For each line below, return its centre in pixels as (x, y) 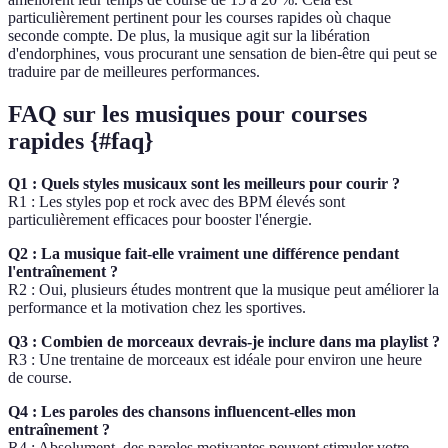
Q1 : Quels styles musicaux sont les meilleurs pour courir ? (204, 184)
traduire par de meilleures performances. (134, 72)
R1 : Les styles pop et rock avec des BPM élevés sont (176, 202)
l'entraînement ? (63, 272)
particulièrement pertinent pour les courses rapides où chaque (199, 18)
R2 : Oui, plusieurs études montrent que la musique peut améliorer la (223, 290)
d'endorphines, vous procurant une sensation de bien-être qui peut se (222, 54)
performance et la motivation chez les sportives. (157, 308)
